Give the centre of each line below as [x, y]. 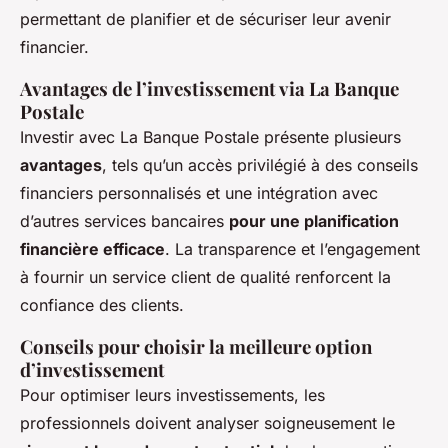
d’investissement [92, 370]
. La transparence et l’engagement [292, 249]
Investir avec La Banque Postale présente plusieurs [210, 137]
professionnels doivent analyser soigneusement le [207, 423]
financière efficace [92, 249]
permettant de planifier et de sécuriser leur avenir [205, 19]
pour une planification [314, 221]
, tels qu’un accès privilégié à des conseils [260, 165]
